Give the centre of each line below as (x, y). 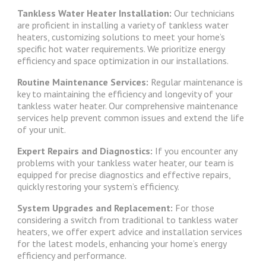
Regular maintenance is (197, 82)
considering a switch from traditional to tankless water (127, 220)
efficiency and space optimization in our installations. (123, 61)
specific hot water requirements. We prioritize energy (121, 49)
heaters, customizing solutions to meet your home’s (121, 37)
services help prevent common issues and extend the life (130, 118)
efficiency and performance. (72, 256)
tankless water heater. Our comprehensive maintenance (127, 106)
